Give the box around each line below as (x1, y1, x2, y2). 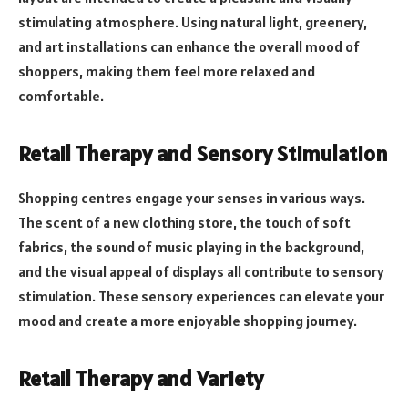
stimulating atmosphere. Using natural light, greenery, (18, 12, 367, 31)
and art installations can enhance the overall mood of (18, 36, 360, 56)
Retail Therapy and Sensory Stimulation (18, 138, 388, 168)
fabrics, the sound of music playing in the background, (18, 237, 364, 256)
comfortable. (18, 86, 104, 105)
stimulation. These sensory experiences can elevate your (18, 286, 384, 305)
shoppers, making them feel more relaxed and (18, 61, 315, 80)
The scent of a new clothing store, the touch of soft (18, 212, 351, 231)
